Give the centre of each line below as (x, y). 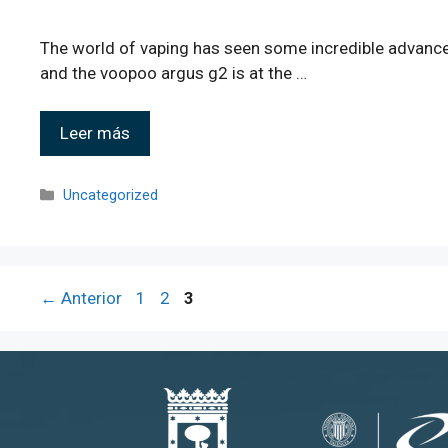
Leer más (95, 133)
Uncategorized (111, 195)
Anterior (89, 297)
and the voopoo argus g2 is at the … (173, 72)
